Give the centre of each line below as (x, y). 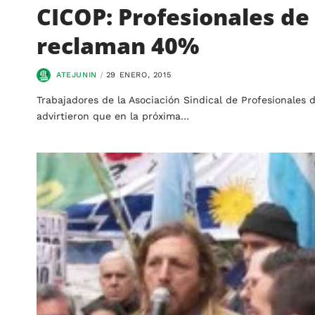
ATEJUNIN (77, 75)
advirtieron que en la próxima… (113, 116)
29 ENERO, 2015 (139, 75)
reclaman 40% (118, 45)
